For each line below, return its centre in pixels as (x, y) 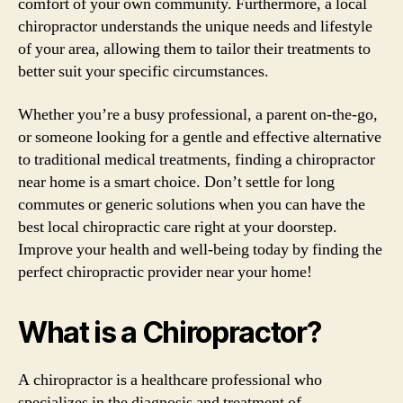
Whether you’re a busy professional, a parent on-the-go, (198, 114)
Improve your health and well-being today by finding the (200, 249)
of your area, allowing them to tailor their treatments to (194, 49)
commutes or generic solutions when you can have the (192, 204)
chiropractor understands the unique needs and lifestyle (195, 27)
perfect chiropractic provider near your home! (165, 272)
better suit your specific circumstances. (143, 72)
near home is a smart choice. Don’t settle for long (176, 182)
